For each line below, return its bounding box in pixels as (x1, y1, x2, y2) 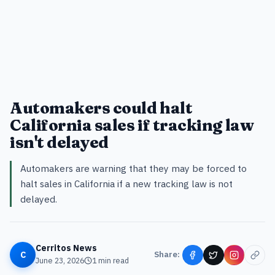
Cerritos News (36, 242, 97, 254)
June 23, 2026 (36, 255, 84, 266)
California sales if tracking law (10, 115, 254, 135)
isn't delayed (10, 133, 109, 152)
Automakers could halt (10, 98, 193, 118)
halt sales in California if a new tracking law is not (20, 177, 233, 190)
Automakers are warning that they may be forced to (20, 162, 247, 174)
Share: (154, 249, 180, 260)
